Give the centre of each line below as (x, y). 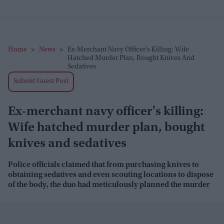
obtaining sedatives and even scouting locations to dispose (111, 175)
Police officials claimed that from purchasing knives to (103, 165)
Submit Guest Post (41, 81)
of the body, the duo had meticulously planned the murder (109, 185)
